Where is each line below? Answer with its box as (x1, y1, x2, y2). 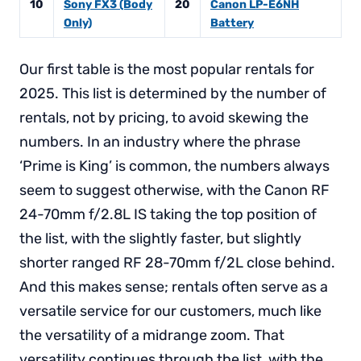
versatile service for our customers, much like (19, 302, 322, 321)
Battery (210, 16, 254, 31)
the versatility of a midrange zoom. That (19, 326, 284, 345)
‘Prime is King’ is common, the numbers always (19, 157, 330, 176)
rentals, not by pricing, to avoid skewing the (19, 109, 309, 127)
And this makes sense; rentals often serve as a (19, 278, 328, 297)
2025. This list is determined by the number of (19, 85, 326, 103)
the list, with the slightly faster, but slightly (19, 230, 301, 248)
